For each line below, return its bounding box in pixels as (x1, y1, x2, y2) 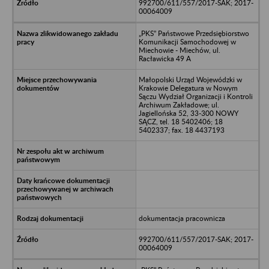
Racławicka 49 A (138, 53, 191, 63)
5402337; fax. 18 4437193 (138, 125, 225, 134)
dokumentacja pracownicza (138, 213, 225, 223)
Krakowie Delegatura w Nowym (138, 83, 238, 92)
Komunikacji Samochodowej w (138, 37, 236, 46)
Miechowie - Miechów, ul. (138, 45, 220, 55)
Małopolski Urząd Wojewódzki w (138, 74, 242, 84)
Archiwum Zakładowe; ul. (138, 100, 219, 109)
